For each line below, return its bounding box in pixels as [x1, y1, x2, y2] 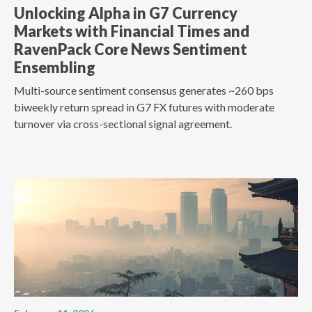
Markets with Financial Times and [14, 22, 249, 41]
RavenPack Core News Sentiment [14, 40, 247, 59]
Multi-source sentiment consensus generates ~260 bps [14, 84, 274, 97]
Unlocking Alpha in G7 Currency [14, 4, 237, 23]
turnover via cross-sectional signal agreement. [14, 117, 232, 131]
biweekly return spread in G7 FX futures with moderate [14, 100, 274, 114]
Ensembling [14, 58, 95, 77]
